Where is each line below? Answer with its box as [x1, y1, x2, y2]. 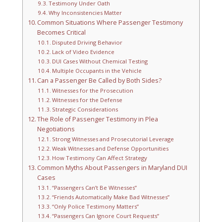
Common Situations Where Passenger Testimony [37, 18, 183, 27]
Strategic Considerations [52, 106, 118, 113]
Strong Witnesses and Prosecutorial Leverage [52, 135, 174, 143]
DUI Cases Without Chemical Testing [52, 57, 148, 65]
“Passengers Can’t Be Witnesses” [52, 184, 137, 192]
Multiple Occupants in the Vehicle [52, 67, 142, 75]
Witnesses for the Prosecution [52, 87, 133, 95]
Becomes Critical [37, 28, 86, 37]
